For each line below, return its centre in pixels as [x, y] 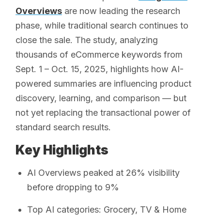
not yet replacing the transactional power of [103, 112]
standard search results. [63, 127]
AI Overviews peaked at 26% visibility [103, 172]
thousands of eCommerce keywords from [99, 54]
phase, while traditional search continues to [102, 25]
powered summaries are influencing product [103, 83]
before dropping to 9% [73, 187]
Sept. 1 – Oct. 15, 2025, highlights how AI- [100, 69]
